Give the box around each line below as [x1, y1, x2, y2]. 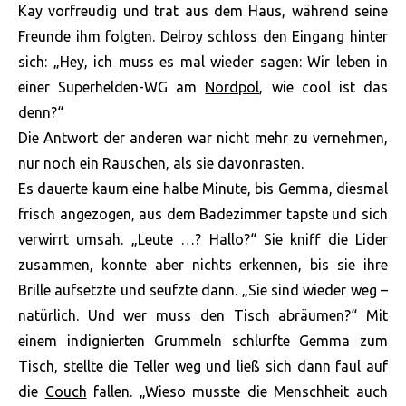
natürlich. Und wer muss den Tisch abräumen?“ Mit [18, 307, 388, 324]
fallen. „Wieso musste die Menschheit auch [86, 383, 389, 401]
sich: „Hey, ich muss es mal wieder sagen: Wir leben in [18, 53, 388, 71]
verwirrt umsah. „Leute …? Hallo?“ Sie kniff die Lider [18, 231, 388, 248]
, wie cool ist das [259, 79, 389, 96]
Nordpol [205, 79, 260, 96]
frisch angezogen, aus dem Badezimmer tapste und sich [18, 206, 388, 223]
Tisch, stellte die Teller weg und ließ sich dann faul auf [18, 358, 388, 375]
